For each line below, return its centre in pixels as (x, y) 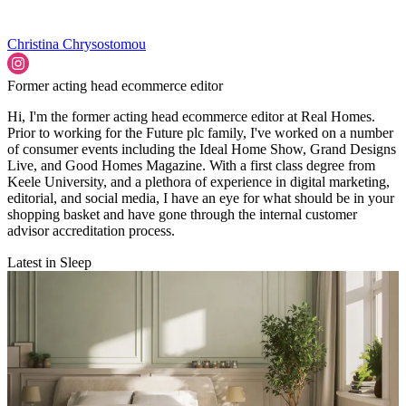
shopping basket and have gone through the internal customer (182, 215)
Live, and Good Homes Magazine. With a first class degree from (191, 166)
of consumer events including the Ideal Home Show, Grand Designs (202, 150)
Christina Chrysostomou (77, 44)
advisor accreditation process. (91, 231)
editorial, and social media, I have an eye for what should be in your (201, 198)
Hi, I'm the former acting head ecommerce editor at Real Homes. (191, 117)
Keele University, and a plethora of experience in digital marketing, (198, 182)
